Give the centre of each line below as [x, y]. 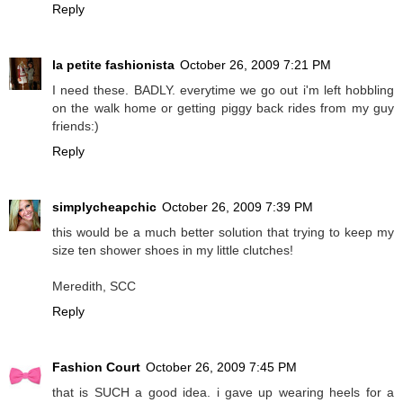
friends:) [76, 125]
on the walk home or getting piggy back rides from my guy [223, 107]
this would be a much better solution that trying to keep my [223, 232]
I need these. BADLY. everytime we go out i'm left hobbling [223, 90]
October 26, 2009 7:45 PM [221, 367]
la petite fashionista [113, 64]
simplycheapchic [104, 206]
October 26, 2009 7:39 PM [237, 206]
